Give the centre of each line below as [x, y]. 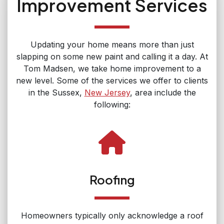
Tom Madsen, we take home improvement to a [112, 68]
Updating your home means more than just [112, 44]
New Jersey [107, 92]
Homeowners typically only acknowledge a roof [112, 215]
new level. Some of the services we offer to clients [112, 80]
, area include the [163, 92]
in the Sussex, [56, 92]
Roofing [112, 179]
